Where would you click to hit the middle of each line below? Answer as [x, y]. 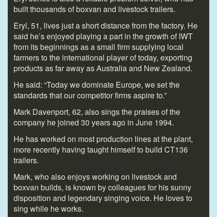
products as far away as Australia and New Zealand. [103, 68]
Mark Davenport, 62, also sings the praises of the [97, 112]
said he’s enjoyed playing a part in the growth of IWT [103, 36]
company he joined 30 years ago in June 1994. [94, 123]
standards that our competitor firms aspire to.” [90, 95]
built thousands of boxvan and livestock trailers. [94, 9]
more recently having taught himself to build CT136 [101, 150]
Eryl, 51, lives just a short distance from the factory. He [106, 26]
